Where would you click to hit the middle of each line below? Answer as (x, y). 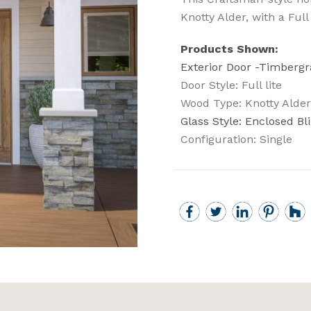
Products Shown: (229, 49)
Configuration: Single (236, 139)
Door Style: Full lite (231, 85)
